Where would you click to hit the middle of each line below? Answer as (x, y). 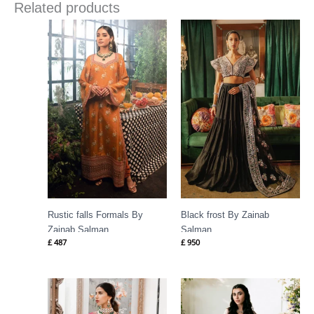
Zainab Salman (78, 230)
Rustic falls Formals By (95, 215)
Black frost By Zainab (225, 215)
